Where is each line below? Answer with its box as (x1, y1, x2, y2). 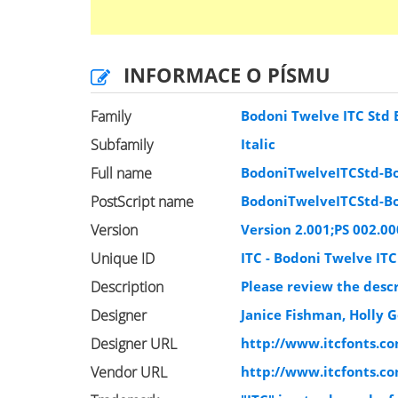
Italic (241, 135, 276, 153)
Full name (91, 163, 152, 183)
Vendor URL (91, 362, 167, 382)
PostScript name (91, 192, 194, 211)
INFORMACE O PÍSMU (123, 61, 330, 88)
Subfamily (91, 135, 153, 155)
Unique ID (91, 249, 155, 268)
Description (91, 277, 163, 297)
